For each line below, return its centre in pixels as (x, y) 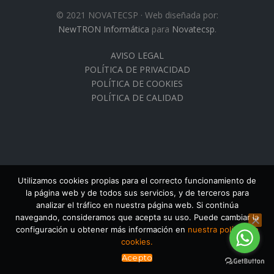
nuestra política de (223, 229)
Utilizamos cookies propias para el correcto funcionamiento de (137, 180)
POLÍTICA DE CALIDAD (137, 98)
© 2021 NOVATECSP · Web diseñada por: (137, 15)
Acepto (137, 257)
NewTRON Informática (103, 29)
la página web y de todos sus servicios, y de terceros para (137, 193)
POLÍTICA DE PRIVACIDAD (137, 69)
